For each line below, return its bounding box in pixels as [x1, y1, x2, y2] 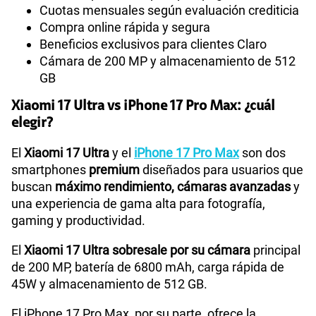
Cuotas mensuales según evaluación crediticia [39, 3, 299, 18]
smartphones [11, 162, 89, 178]
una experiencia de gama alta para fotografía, [11, 196, 265, 212]
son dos [239, 145, 286, 161]
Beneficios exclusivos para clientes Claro [39, 37, 267, 52]
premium [89, 162, 142, 178]
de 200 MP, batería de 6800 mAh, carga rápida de [11, 260, 284, 275]
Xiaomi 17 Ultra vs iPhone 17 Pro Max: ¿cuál [11, 99, 275, 114]
